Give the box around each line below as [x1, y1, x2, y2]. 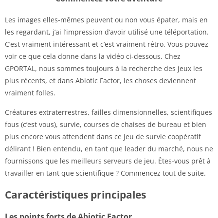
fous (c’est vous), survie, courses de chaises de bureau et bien [5, 119, 206, 129]
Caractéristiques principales [5, 187, 146, 201]
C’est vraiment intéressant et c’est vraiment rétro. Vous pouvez [5, 39, 208, 49]
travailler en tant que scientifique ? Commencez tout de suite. [5, 168, 206, 178]
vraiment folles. [5, 88, 55, 97]
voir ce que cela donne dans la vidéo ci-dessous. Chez [5, 51, 181, 61]
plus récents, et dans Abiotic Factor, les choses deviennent [5, 75, 196, 85]
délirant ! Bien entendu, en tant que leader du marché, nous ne [5, 144, 213, 153]
